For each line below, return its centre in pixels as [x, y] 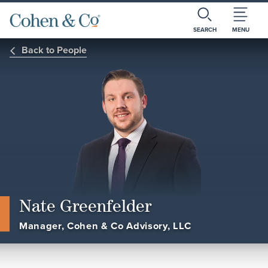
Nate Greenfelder [85, 205]
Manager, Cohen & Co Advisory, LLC [105, 226]
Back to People [54, 50]
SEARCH [205, 30]
